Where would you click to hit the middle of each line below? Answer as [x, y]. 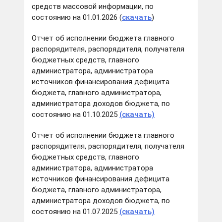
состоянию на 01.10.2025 [76, 115]
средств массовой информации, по [93, 7]
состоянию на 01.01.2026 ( [77, 18]
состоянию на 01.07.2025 [76, 212]
